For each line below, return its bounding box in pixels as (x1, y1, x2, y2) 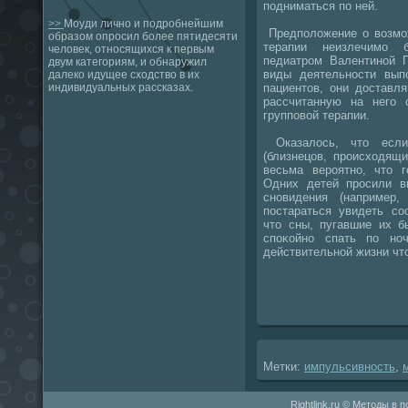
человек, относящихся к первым (48, 43, 214, 56)
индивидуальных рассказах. (48, 81, 193, 94)
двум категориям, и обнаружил (48, 56, 207, 68)
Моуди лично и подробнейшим (64, 17, 223, 30)
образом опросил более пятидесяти (48, 30, 238, 43)
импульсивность (304, 359, 395, 373)
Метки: (263, 359, 304, 373)
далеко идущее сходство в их (48, 68, 199, 81)
